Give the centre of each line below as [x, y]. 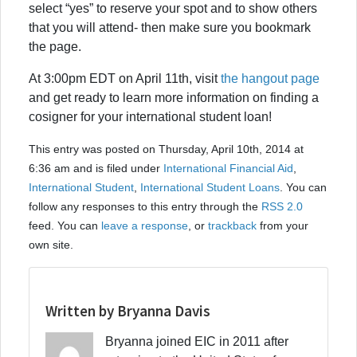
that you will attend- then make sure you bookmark [170, 27]
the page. [55, 46]
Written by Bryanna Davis [128, 310]
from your [282, 225]
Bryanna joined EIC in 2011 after [197, 341]
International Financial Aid [228, 168]
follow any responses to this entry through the [145, 206]
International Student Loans [210, 187]
